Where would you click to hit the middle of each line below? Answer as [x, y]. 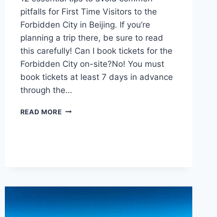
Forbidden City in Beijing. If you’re [85, 24]
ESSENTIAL [81, 119]
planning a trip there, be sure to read [92, 38]
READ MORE [41, 112]
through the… [46, 90]
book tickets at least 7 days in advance [96, 77]
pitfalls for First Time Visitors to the [88, 11]
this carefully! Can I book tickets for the [96, 51]
